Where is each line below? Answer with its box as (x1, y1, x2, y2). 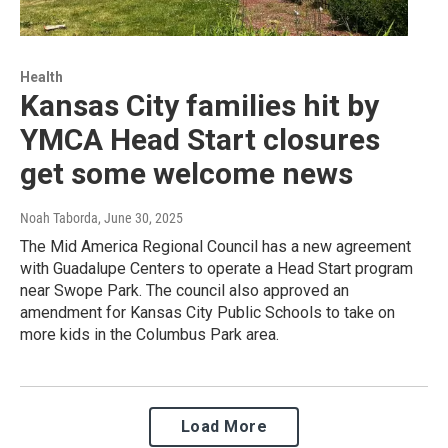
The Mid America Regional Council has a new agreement (20, 236, 411, 256)
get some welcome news (20, 155, 353, 191)
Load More (180, 416, 268, 436)
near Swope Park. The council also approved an (20, 280, 349, 300)
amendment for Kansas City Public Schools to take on (20, 302, 395, 322)
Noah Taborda (20, 209, 98, 226)
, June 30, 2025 (98, 209, 183, 226)
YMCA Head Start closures (20, 121, 380, 157)
